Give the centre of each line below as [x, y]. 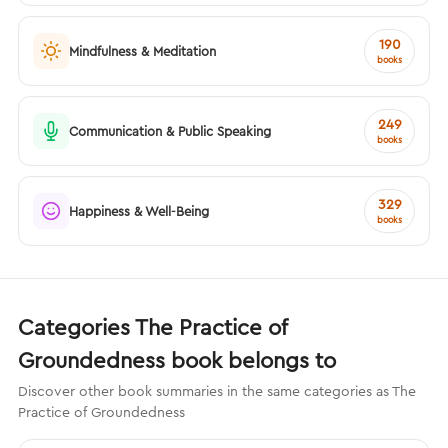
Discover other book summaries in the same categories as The [217, 391]
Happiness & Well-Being [139, 210]
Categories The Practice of [152, 327]
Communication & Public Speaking [170, 130]
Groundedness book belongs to [177, 360]
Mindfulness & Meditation [142, 50]
